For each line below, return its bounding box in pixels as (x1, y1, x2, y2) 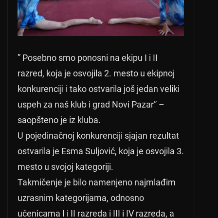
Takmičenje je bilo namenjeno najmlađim (18, 177, 176, 187)
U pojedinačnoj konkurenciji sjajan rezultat (18, 130, 179, 141)
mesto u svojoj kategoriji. (18, 161, 113, 172)
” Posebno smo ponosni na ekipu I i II (18, 52, 158, 63)
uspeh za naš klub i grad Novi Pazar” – (18, 99, 164, 109)
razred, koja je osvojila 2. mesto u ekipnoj (18, 68, 175, 78)
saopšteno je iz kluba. (18, 114, 101, 125)
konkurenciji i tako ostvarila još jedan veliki (18, 83, 180, 94)
